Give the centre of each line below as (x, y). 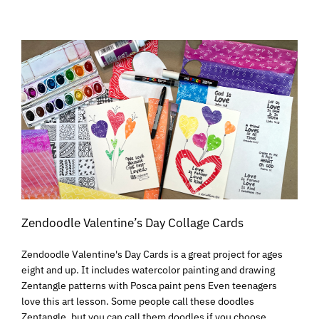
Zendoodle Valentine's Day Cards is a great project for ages (152, 254)
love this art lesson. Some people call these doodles (138, 301)
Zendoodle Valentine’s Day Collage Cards (132, 223)
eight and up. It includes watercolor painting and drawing (148, 270)
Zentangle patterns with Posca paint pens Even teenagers (149, 285)
